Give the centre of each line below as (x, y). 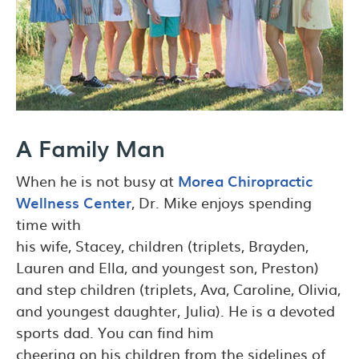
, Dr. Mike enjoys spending (222, 202)
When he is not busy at (97, 180)
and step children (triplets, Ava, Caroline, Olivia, (178, 288)
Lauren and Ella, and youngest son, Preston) (167, 267)
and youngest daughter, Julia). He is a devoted (175, 310)
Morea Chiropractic (245, 180)
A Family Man (91, 147)
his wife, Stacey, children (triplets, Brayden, (162, 245)
